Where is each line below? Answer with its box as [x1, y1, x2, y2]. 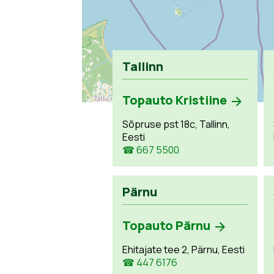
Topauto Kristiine [122, 92, 228, 108]
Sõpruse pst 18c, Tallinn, [122, 117, 231, 131]
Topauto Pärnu [122, 217, 211, 234]
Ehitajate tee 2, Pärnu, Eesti [122, 243, 245, 256]
